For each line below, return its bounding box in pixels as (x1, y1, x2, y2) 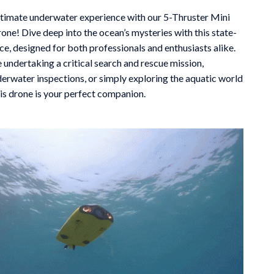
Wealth (56, 105, 87, 115)
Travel (56, 81, 82, 91)
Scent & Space (65, 33, 121, 43)
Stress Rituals (65, 57, 119, 67)
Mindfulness (65, 9, 113, 20)
